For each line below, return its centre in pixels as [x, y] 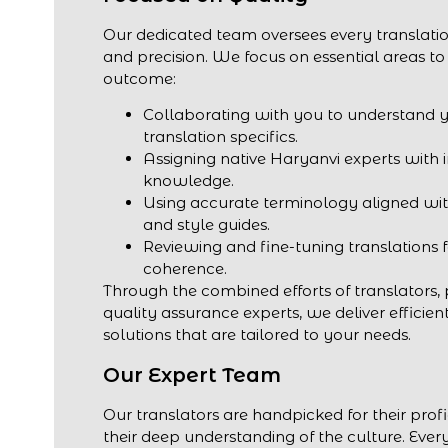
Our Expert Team [192, 374]
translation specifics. [221, 137]
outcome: [140, 78]
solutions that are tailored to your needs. [257, 335]
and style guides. [207, 225]
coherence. [185, 269]
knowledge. [189, 181]
